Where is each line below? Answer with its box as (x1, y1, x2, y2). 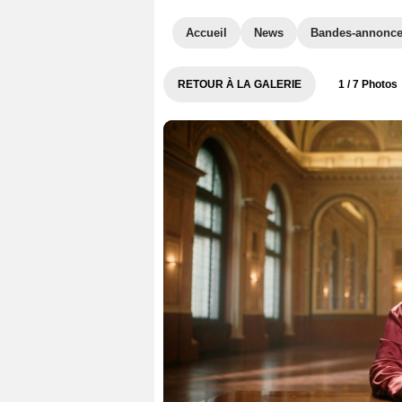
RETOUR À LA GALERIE (178, 78, 301, 91)
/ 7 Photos (345, 78, 398, 91)
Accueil (186, 26, 227, 39)
